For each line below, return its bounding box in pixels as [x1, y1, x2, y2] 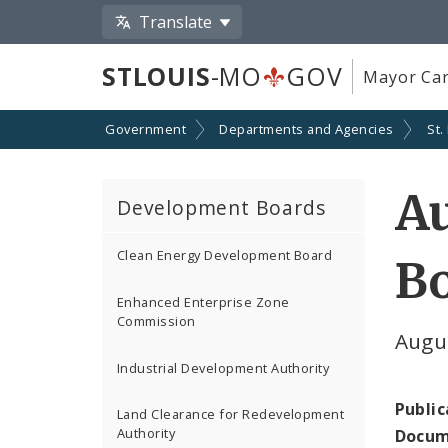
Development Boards [117, 193, 326, 221]
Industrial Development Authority [117, 358, 330, 377]
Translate [139, 10, 213, 33]
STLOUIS [102, 59, 211, 94]
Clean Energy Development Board [117, 246, 333, 265]
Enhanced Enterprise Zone [117, 293, 290, 312]
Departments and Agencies [219, 120, 394, 139]
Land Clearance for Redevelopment [117, 405, 345, 424]
